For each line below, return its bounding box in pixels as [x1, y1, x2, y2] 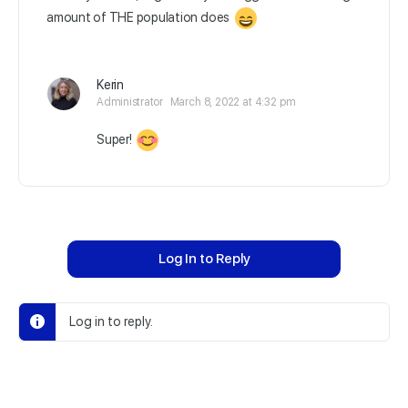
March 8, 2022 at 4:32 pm [169, 96, 296, 108]
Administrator [97, 96, 163, 108]
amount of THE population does [46, 9, 232, 25]
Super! [97, 131, 135, 147]
